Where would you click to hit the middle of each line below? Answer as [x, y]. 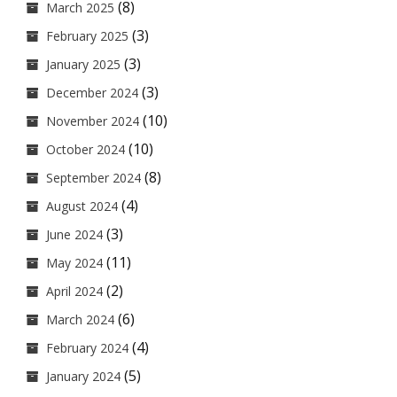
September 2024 [93, 178]
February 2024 [87, 348]
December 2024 [92, 93]
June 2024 [74, 234]
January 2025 [83, 64]
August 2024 [82, 206]
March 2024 [80, 319]
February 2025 [87, 36]
